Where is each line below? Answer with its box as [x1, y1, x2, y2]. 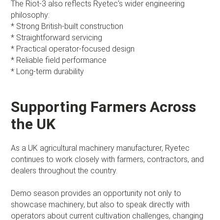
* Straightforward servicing [11, 32, 103, 42]
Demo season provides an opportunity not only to [11, 188, 182, 198]
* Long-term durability [11, 66, 84, 76]
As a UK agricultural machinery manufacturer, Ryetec [11, 143, 190, 153]
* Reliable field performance [11, 55, 107, 65]
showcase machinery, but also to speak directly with [11, 199, 190, 209]
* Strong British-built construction [11, 21, 124, 31]
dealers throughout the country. [11, 165, 118, 175]
